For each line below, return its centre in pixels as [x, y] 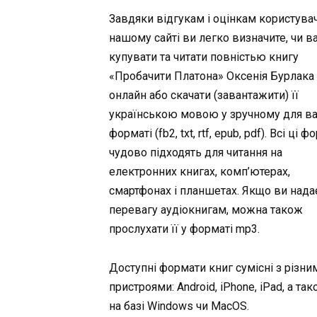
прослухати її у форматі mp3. [185, 229]
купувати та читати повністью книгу [204, 57]
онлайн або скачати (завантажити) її [204, 96]
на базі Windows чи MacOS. [179, 306]
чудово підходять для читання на [196, 153]
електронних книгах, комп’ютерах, [200, 172]
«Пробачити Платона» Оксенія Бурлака [212, 76]
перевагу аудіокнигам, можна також [206, 210]
